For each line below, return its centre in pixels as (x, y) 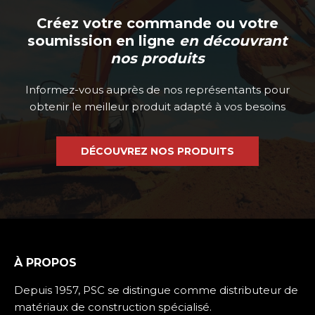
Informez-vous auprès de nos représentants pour (157, 90)
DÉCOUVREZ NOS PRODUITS (157, 152)
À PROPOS (45, 263)
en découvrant (233, 41)
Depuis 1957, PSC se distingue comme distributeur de (156, 290)
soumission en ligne (103, 41)
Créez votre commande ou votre (157, 24)
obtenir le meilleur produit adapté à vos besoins (157, 107)
